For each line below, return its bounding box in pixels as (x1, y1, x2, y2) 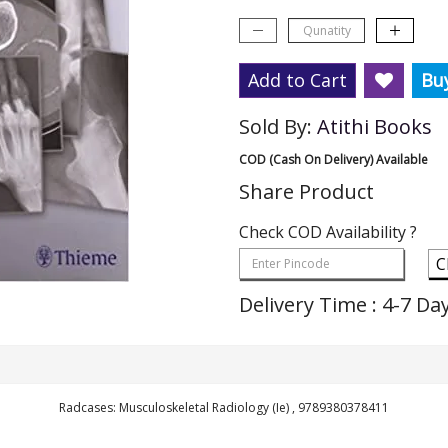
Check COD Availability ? (239, 221, 417, 243)
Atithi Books (317, 113, 432, 140)
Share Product (239, 178, 374, 205)
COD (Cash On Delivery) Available (239, 151, 428, 168)
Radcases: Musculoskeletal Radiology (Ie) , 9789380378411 (59, 398, 389, 416)
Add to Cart (248, 68, 347, 92)
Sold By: (239, 113, 317, 140)
